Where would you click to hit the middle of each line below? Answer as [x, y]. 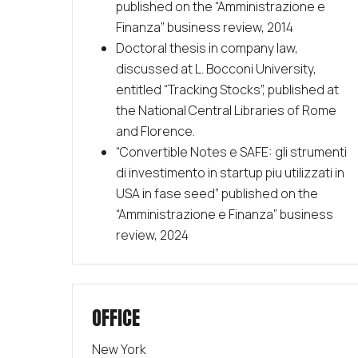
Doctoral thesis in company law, [207, 48]
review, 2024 [152, 235]
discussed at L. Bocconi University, [216, 69]
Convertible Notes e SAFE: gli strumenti [233, 152]
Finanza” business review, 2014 [204, 28]
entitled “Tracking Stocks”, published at [227, 90]
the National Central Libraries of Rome [226, 111]
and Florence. [155, 131]
